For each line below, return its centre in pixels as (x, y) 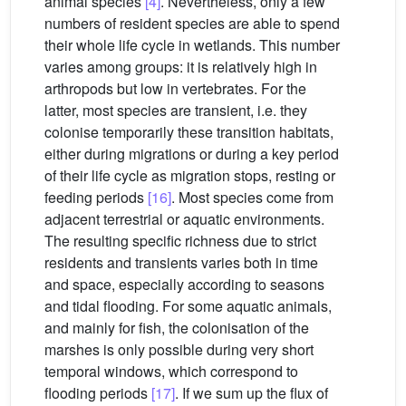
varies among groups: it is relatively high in (181, 67)
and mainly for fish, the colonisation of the (177, 328)
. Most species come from (252, 198)
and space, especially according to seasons (184, 285)
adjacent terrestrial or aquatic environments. (184, 219)
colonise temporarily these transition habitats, (189, 132)
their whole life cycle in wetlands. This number (192, 45)
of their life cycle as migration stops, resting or (190, 176)
